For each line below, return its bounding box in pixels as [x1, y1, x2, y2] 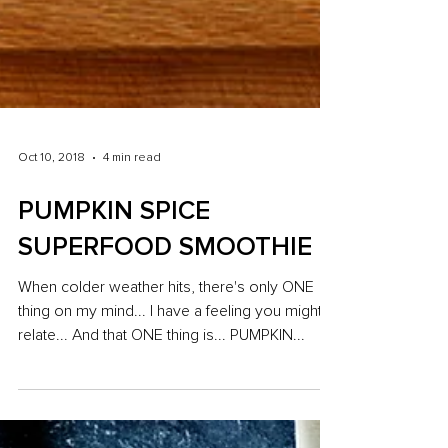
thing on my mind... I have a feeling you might [18, 330, 150, 346]
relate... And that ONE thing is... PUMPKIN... [230, 354, 305, 370]
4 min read [103, 179, 161, 191]
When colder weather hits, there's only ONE [18, 306, 314, 322]
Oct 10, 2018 [18, 179, 85, 191]
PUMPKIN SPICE [18, 225, 210, 251]
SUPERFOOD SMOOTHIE [18, 261, 312, 287]
